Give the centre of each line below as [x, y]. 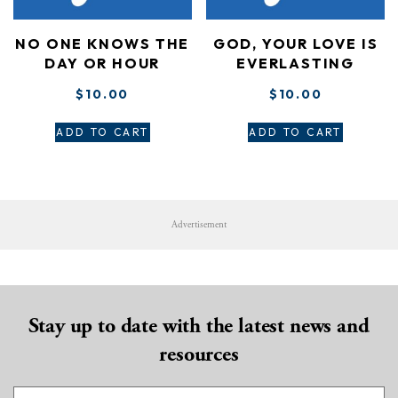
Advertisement [199, 224]
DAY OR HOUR [103, 63]
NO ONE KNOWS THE [103, 43]
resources [199, 354]
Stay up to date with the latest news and [199, 326]
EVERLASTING [296, 63]
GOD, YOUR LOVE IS [295, 43]
